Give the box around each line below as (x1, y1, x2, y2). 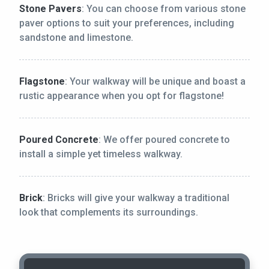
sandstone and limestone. (19, 32, 133, 44)
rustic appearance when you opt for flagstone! (19, 90, 224, 102)
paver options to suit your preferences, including (19, 17, 234, 29)
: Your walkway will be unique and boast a (65, 76, 246, 88)
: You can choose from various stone (82, 3, 246, 15)
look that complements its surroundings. (19, 207, 198, 219)
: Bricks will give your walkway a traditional (43, 192, 229, 204)
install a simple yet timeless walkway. (19, 148, 183, 160)
